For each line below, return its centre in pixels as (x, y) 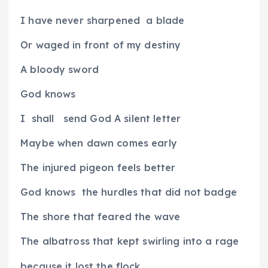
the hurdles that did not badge (159, 192)
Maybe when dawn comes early (99, 143)
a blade (165, 20)
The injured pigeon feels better (98, 168)
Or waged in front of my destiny (101, 45)
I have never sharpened (80, 20)
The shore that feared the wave (100, 217)
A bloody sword (60, 69)
